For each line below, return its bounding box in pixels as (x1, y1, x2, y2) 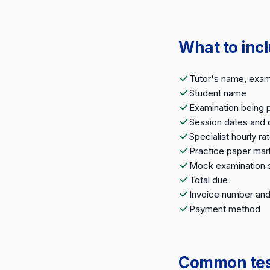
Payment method (189, 203, 260, 215)
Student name (189, 87, 246, 99)
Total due (189, 174, 228, 186)
